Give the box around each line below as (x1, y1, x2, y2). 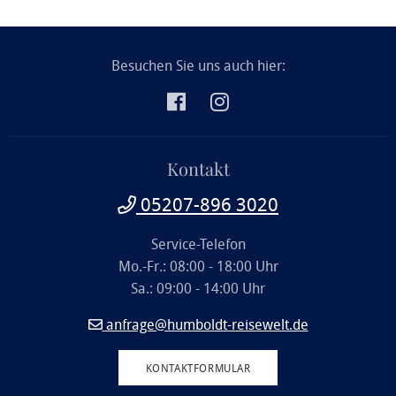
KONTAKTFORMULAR (145, 360, 251, 375)
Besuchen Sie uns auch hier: (110, 55, 286, 75)
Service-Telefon (150, 233, 246, 254)
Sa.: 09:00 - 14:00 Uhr (131, 278, 265, 298)
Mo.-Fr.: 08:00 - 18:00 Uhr (118, 255, 278, 276)
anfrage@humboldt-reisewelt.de (102, 314, 308, 334)
